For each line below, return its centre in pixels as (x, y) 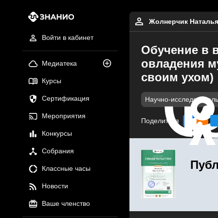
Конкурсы (57, 134)
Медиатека (59, 64)
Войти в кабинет (67, 38)
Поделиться (160, 121)
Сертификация (65, 99)
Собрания (58, 151)
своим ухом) (177, 77)
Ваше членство (66, 204)
